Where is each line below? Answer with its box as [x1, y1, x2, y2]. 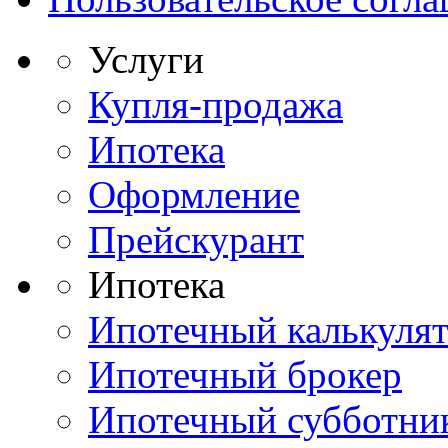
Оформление [88, 173, 300, 217]
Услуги [88, 38, 204, 82]
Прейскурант [88, 218, 304, 262]
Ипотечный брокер [88, 353, 402, 397]
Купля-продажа [88, 83, 343, 127]
